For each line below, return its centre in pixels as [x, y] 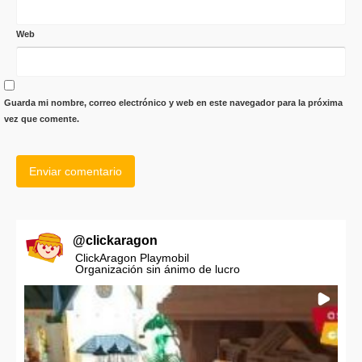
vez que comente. [42, 119]
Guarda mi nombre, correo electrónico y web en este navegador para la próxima [173, 103]
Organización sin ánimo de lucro [158, 269]
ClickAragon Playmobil [132, 258]
